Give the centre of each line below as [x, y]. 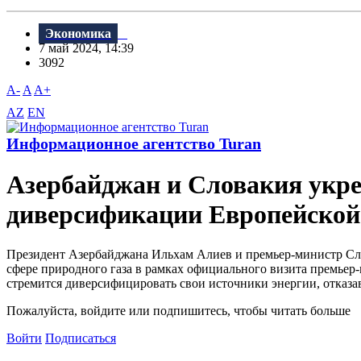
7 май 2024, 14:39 [91, 48]
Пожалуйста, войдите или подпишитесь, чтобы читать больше [178, 310]
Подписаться [81, 338]
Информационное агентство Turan [134, 144]
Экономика [78, 34]
